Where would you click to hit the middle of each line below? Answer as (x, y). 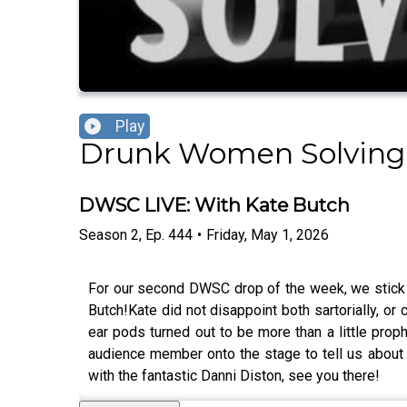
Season (103, 234)
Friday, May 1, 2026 (268, 234)
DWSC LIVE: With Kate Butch (214, 205)
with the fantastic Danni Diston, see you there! (236, 375)
